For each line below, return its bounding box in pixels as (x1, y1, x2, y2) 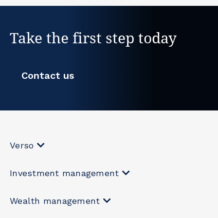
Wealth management (10, 195, 100, 206)
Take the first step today (10, 28, 177, 47)
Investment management (10, 167, 119, 178)
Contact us (21, 69, 74, 81)
